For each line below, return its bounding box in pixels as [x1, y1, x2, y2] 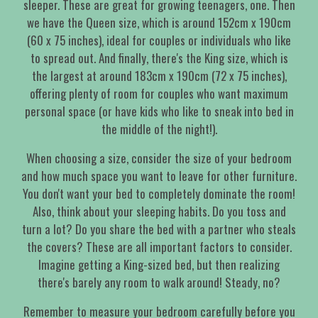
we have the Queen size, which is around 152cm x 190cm [27, 13, 291, 32]
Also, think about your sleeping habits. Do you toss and [32, 202, 286, 221]
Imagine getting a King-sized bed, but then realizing [38, 256, 280, 274]
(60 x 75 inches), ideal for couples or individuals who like [27, 31, 291, 50]
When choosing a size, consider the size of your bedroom [26, 149, 292, 168]
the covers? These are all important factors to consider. [26, 238, 292, 256]
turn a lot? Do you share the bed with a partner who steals [22, 220, 296, 238]
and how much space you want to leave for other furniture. [21, 167, 297, 185]
